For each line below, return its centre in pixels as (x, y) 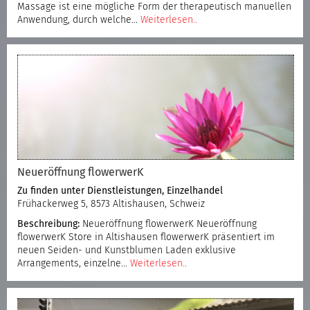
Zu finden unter (52, 191)
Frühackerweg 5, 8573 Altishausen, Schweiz (111, 204)
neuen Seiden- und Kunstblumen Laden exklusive (127, 250)
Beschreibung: (48, 224)
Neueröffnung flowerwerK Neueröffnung (168, 224)
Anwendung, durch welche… (79, 20)
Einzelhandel (195, 191)
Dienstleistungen (125, 191)
